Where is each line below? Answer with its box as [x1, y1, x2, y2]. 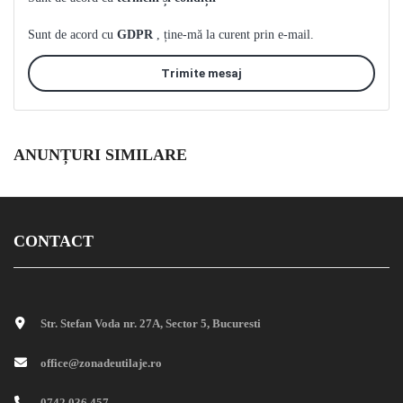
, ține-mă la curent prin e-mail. [157, 28, 314, 42]
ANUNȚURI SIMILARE [13, 146, 187, 165]
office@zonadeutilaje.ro [40, 356, 162, 371]
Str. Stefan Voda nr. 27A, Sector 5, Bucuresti [40, 317, 261, 331]
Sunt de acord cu [28, 28, 117, 42]
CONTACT [13, 232, 94, 251]
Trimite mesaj [161, 67, 242, 81]
